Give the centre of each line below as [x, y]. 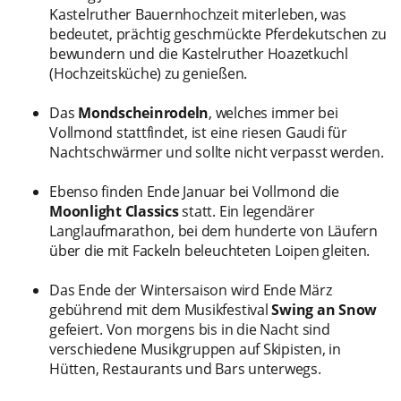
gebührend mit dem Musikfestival [159, 309]
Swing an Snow [323, 309]
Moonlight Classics [114, 211]
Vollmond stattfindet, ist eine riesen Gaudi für [198, 132]
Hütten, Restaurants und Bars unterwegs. [187, 368]
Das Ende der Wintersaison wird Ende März [191, 290]
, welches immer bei [273, 112]
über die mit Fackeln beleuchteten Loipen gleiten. [210, 250]
